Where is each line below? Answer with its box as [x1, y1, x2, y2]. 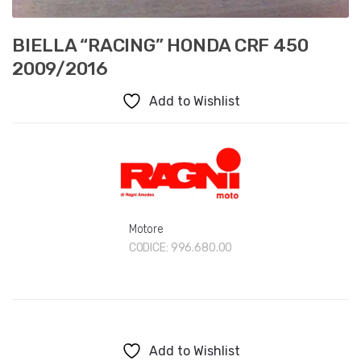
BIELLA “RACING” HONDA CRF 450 [12, 34, 309, 57]
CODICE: [128, 241, 171, 255]
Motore [128, 222, 164, 236]
